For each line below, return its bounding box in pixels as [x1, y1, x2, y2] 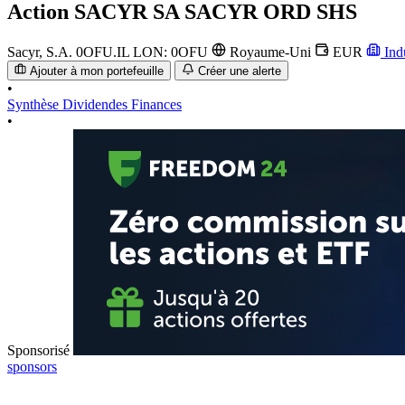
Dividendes [62, 97, 131, 113]
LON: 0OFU [133, 43, 212, 60]
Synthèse [7, 97, 62, 113]
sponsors [7, 359, 57, 375]
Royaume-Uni [226, 43, 315, 60]
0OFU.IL [76, 43, 133, 60]
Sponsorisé [7, 343, 70, 359]
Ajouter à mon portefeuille [30, 64, 165, 79]
